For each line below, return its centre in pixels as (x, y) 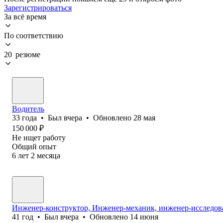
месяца (49, 155)
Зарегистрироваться (38, 7)
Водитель (28, 109)
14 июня (144, 217)
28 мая (144, 117)
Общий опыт (34, 146)
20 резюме (22, 54)
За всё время (25, 16)
